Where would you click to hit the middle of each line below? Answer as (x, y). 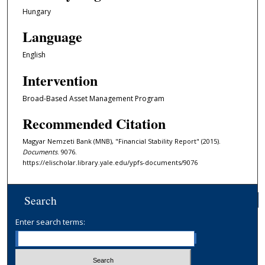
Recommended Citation (94, 124)
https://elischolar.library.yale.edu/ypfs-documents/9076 (110, 163)
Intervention (60, 80)
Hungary (36, 11)
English (34, 55)
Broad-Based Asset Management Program (93, 98)
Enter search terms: (51, 222)
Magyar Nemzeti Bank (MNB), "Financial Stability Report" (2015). (121, 141)
